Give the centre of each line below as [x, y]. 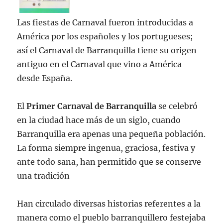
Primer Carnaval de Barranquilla [92, 106]
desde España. [45, 78]
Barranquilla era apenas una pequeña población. [111, 134]
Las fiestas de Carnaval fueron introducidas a [105, 22]
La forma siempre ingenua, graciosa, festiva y [106, 148]
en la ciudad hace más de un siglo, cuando [99, 120]
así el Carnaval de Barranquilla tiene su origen [107, 50]
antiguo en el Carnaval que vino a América [100, 64]
